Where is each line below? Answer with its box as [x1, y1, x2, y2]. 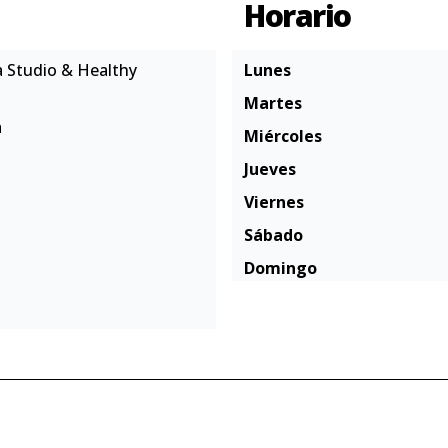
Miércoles [244, 125, 322, 147]
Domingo [244, 257, 317, 279]
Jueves [244, 158, 296, 180]
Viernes [244, 191, 304, 213]
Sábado [244, 224, 303, 246]
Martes [244, 92, 302, 114]
